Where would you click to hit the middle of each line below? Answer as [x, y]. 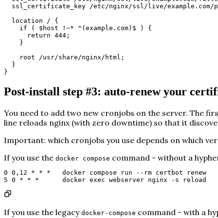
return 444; [49, 36]
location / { [35, 21]
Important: [25, 140]
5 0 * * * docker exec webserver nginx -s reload [105, 180]
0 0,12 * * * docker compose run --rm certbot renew [105, 172]
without [172, 157]
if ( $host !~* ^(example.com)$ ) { [86, 28]
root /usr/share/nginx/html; [72, 57]
